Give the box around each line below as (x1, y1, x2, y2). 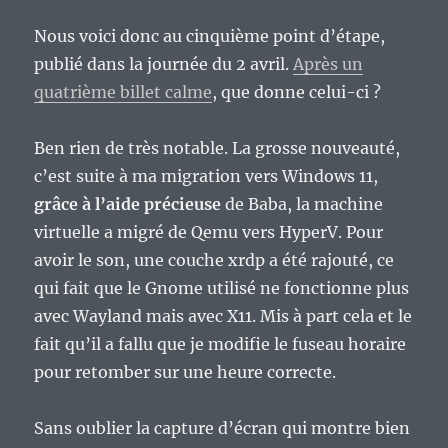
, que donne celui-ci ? (212, 82, 382, 103)
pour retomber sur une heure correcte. (34, 362, 337, 383)
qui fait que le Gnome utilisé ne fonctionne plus (34, 278, 410, 299)
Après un (293, 54, 364, 75)
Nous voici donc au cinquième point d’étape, (34, 26, 386, 47)
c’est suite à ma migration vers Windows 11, (34, 166, 379, 187)
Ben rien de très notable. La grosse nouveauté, (34, 138, 401, 159)
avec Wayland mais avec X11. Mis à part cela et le (34, 306, 413, 327)
